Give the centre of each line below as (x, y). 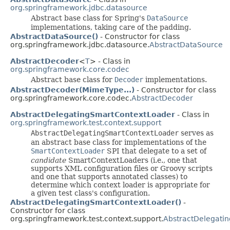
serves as (196, 133)
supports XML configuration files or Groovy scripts (122, 168)
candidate (49, 160)
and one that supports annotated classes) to (109, 176)
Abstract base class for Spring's (89, 18)
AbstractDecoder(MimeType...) (72, 90)
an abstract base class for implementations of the (119, 142)
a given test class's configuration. (90, 193)
